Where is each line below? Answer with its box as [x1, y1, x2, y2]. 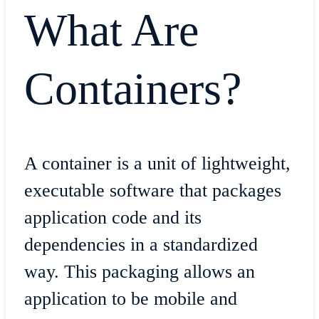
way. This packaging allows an [23, 261, 255, 282]
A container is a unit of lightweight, [23, 152, 291, 174]
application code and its [23, 206, 202, 228]
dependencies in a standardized [23, 234, 258, 255]
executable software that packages [23, 179, 281, 201]
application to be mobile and [23, 288, 237, 309]
